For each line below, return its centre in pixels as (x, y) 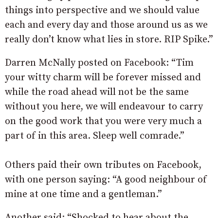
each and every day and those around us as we (106, 25)
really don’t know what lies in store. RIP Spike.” (109, 40)
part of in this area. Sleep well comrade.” (95, 136)
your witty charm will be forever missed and (103, 78)
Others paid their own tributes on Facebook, (103, 165)
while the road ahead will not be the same (97, 92)
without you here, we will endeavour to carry (104, 107)
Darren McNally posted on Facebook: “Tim (99, 63)
